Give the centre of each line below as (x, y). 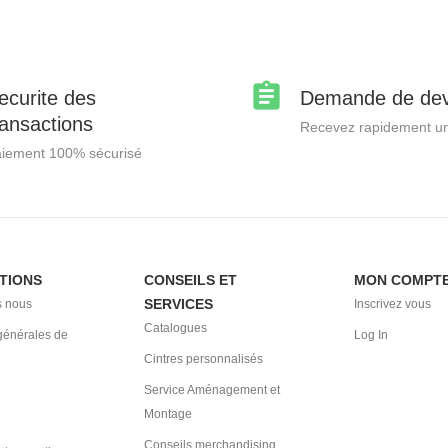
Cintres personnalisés (203, 358)
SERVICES (178, 303)
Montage (168, 413)
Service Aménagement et (212, 389)
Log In (371, 334)
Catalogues (175, 327)
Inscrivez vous (392, 303)
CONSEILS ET (190, 279)
